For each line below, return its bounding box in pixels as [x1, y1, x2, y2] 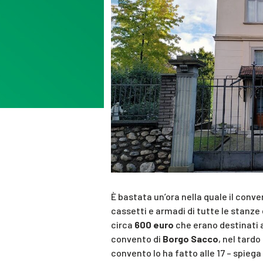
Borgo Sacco [163, 233, 218, 245]
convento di [111, 233, 163, 245]
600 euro [134, 219, 174, 231]
